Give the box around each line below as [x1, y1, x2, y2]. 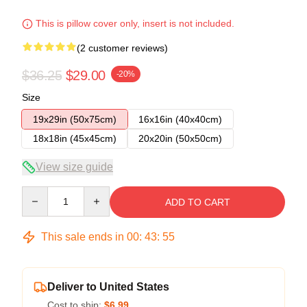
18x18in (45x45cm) [33, 132, 116, 144]
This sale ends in [38, 230, 127, 243]
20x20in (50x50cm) [138, 132, 222, 144]
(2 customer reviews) [77, 42, 168, 53]
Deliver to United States [47, 280, 169, 293]
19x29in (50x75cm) [33, 113, 116, 125]
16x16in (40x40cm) [138, 113, 222, 125]
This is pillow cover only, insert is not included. [33, 17, 234, 29]
